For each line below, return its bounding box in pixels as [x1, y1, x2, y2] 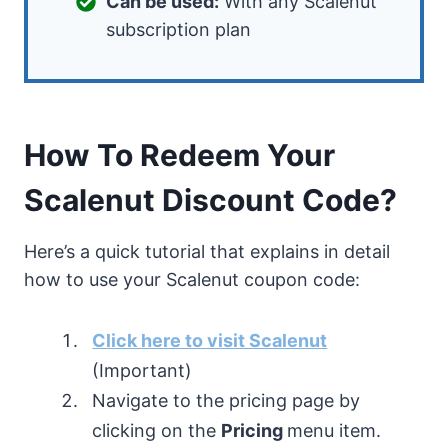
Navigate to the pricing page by [92, 389, 361, 411]
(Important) [92, 359, 193, 381]
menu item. [287, 419, 382, 441]
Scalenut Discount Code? [24, 181, 397, 218]
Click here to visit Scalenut [92, 329, 328, 351]
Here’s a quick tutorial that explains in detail [24, 240, 390, 262]
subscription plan [106, 18, 252, 40]
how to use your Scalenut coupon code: [24, 268, 360, 290]
